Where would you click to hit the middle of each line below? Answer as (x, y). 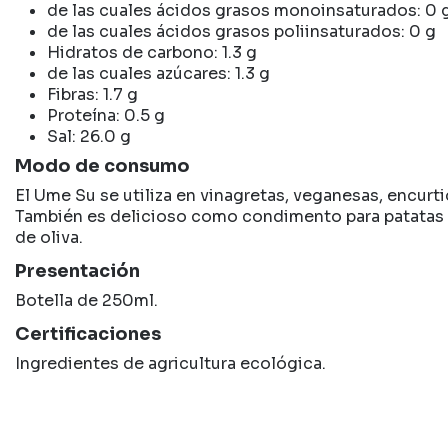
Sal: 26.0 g (89, 136)
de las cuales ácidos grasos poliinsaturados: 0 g (241, 31)
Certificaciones (88, 333)
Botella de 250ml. (86, 300)
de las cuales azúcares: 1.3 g (158, 73)
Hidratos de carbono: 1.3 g (152, 52)
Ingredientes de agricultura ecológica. (170, 363)
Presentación (77, 270)
